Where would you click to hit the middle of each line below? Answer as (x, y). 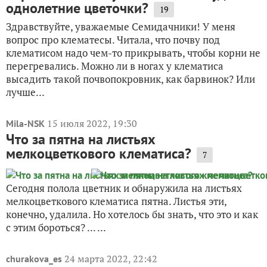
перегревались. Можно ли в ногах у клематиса (115, 66)
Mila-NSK (25, 124)
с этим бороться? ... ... (56, 228)
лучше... (25, 92)
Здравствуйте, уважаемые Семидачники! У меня (121, 27)
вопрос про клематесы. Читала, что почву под (113, 40)
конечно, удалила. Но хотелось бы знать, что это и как (132, 215)
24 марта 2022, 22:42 (111, 259)
